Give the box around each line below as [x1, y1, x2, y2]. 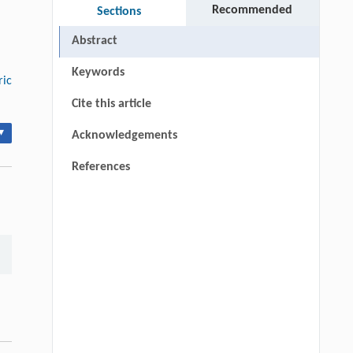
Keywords [71, 65, 124, 79]
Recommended [212, 3, 293, 17]
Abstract [71, 34, 117, 47]
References [71, 160, 130, 173]
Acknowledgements [71, 128, 177, 142]
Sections [97, 5, 142, 18]
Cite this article [71, 97, 151, 110]
